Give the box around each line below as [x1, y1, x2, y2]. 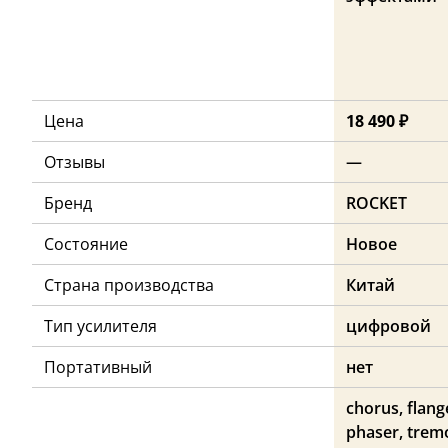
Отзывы [44, 150, 105, 173]
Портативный [44, 355, 152, 378]
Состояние [44, 232, 128, 255]
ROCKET [346, 191, 407, 214]
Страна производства [44, 273, 214, 296]
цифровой [346, 314, 431, 337]
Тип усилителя [44, 314, 157, 337]
